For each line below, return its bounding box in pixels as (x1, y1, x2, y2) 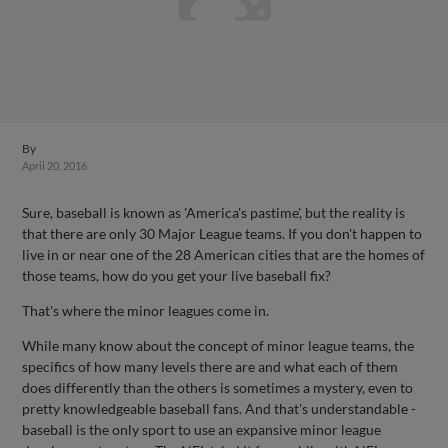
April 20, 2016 (22, 159, 88, 172)
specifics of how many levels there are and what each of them (22, 358, 399, 375)
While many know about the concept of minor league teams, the (22, 337, 415, 354)
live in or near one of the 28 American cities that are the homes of (22, 246, 426, 263)
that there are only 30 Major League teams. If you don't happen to (22, 225, 423, 242)
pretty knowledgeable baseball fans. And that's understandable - (22, 400, 417, 417)
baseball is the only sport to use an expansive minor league (22, 421, 382, 438)
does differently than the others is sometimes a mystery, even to (22, 379, 414, 396)
